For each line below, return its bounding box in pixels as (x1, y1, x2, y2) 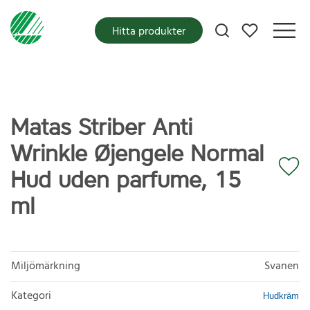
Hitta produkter (112, 22, 185, 41)
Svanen (264, 257, 299, 275)
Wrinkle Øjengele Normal (10, 139, 264, 168)
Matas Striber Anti (10, 113, 192, 142)
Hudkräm (263, 290, 299, 301)
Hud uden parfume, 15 (10, 165, 241, 194)
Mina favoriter (248, 21, 300, 31)
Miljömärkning (11, 257, 80, 275)
